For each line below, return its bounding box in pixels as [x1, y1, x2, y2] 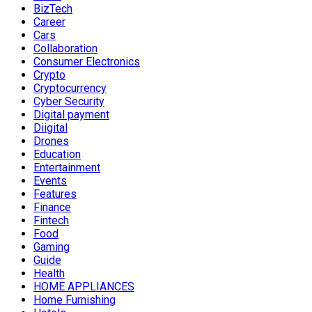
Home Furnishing [33, 293, 116, 307]
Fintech [33, 214, 69, 228]
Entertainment [33, 161, 100, 175]
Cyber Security [33, 95, 104, 109]
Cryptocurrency [33, 81, 107, 95]
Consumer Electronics [33, 55, 140, 69]
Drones [33, 134, 69, 148]
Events [33, 174, 67, 188]
